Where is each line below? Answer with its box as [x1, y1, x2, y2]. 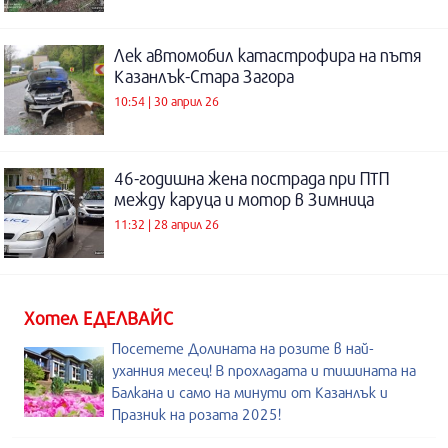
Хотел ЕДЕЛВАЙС [24, 306, 173, 329]
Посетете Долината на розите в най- [112, 338, 374, 357]
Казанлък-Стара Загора [114, 65, 294, 87]
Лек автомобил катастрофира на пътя [114, 44, 421, 66]
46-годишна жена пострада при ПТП [114, 167, 389, 189]
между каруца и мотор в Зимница [114, 188, 374, 210]
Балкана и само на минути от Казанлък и [112, 382, 388, 401]
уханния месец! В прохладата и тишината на [112, 360, 416, 379]
